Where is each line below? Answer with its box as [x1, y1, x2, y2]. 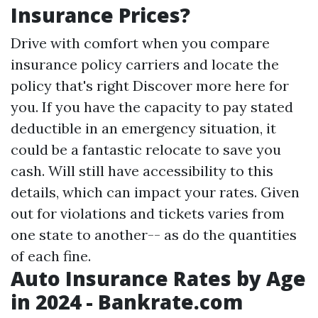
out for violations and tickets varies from [11, 204, 285, 222]
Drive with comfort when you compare [11, 34, 270, 52]
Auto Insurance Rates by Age [11, 265, 306, 292]
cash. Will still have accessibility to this [11, 162, 273, 180]
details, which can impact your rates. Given [11, 183, 300, 201]
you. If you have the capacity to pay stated [11, 98, 293, 116]
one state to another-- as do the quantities [11, 226, 297, 243]
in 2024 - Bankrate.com [11, 288, 243, 315]
